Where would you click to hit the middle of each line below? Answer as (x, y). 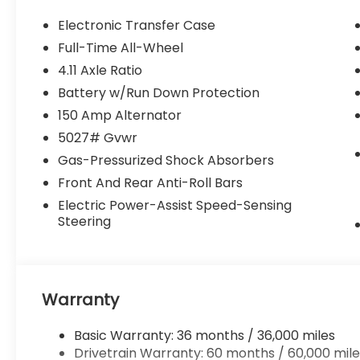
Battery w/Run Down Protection (159, 93)
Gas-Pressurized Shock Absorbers (166, 161)
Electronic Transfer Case (137, 26)
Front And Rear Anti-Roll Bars (151, 183)
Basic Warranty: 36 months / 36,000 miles (205, 336)
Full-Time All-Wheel (121, 48)
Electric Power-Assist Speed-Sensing (175, 206)
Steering (85, 222)
